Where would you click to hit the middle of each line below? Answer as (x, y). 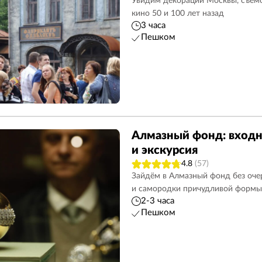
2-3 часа (157, 201)
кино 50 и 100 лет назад (177, 13)
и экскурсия (164, 150)
